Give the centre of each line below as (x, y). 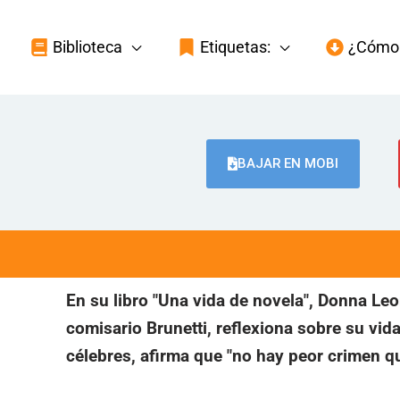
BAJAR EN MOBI (287, 163)
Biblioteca (87, 46)
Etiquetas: (235, 46)
